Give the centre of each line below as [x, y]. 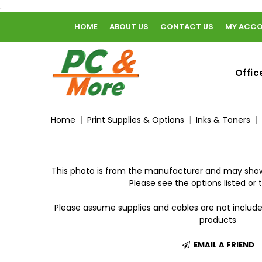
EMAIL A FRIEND [223, 245]
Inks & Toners [223, 120]
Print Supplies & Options [136, 120]
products [218, 220]
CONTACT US [187, 27]
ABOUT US [129, 27]
